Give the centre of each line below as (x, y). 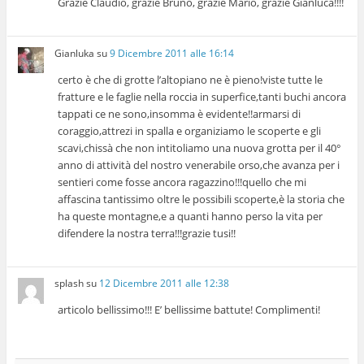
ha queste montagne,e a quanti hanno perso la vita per (191, 216)
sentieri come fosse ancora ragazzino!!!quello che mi (182, 182)
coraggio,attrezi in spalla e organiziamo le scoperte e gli (190, 130)
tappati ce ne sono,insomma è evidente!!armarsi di (180, 113)
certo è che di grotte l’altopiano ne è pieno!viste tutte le (191, 79)
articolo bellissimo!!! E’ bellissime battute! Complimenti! (189, 309)
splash (69, 283)
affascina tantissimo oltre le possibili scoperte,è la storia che (201, 199)
